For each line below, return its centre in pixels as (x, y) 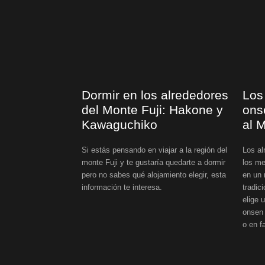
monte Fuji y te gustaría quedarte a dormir (153, 162)
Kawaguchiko (119, 124)
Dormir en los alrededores (155, 95)
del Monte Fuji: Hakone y (152, 109)
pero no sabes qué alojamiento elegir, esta (154, 174)
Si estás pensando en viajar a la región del (154, 150)
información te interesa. (122, 187)
